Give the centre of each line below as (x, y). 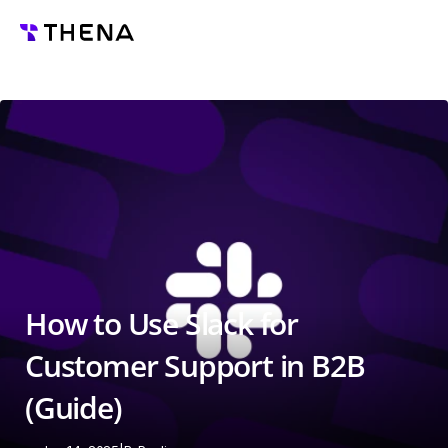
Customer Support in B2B (195, 365)
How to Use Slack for (162, 323)
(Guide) (73, 407)
